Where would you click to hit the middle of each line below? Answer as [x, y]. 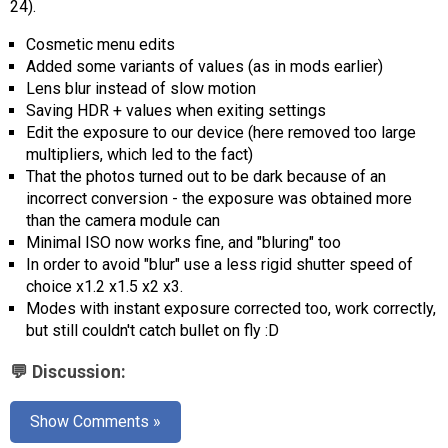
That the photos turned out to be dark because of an [206, 177]
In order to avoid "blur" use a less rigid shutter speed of [219, 265]
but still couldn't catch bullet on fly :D [152, 331]
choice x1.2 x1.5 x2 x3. [104, 287]
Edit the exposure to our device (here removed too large [221, 133]
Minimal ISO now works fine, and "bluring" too [183, 243]
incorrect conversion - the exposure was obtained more [219, 199]
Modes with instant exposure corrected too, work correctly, [231, 309]
